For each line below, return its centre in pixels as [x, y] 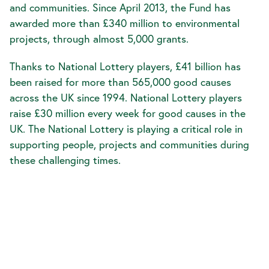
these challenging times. [69, 160]
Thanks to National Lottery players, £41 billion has [125, 66]
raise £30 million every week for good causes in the [128, 113]
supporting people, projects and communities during [129, 144]
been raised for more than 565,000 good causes [120, 82]
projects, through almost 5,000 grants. [101, 39]
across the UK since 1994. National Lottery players [126, 98]
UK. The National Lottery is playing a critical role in [126, 129]
